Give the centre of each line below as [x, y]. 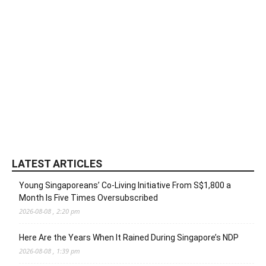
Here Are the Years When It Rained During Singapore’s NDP [129, 238]
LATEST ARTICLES [57, 164]
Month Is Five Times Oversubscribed [88, 198]
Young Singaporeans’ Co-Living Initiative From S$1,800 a [125, 186]
